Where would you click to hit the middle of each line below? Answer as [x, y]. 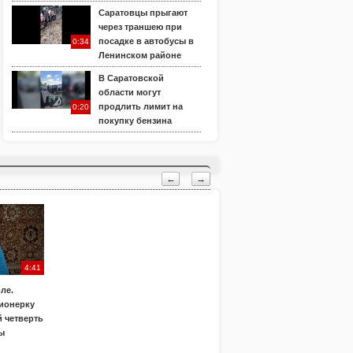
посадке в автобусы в [146, 41]
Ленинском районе [140, 55]
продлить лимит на [141, 106]
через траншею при [140, 27]
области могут [130, 92]
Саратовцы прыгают [143, 13]
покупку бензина [135, 121]
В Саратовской [131, 78]
